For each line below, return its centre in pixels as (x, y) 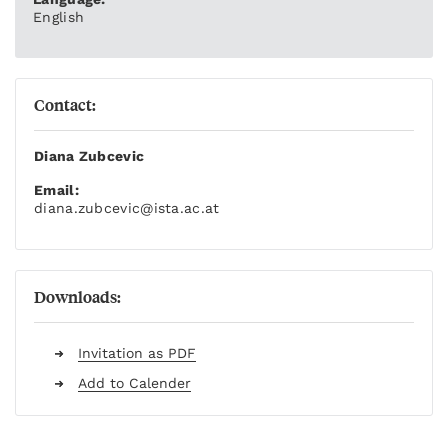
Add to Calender (134, 383)
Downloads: (77, 297)
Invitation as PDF (137, 353)
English (59, 17)
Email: (56, 190)
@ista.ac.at (180, 208)
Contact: (65, 105)
